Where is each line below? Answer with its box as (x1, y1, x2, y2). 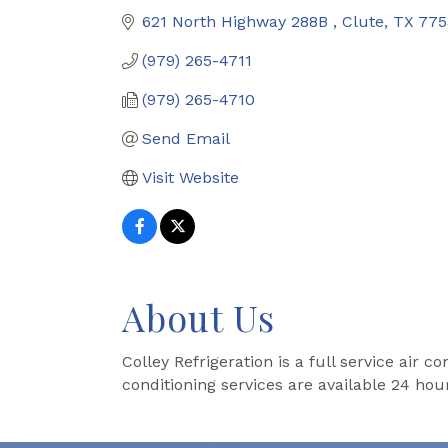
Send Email (142, 129, 230, 148)
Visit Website (142, 168, 239, 187)
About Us (122, 293, 275, 341)
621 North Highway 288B (142, 12, 333, 31)
